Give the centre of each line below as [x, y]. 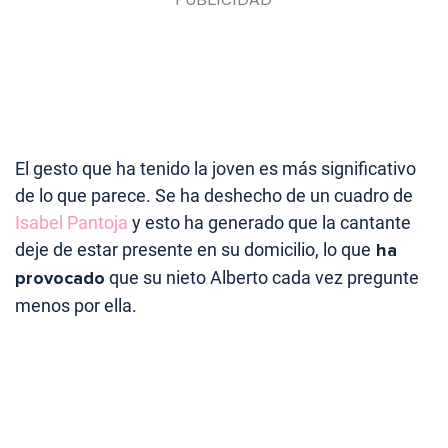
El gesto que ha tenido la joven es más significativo [215, 168]
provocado [60, 277]
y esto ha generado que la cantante [269, 222]
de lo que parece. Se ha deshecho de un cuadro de [214, 195]
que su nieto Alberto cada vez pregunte [262, 277]
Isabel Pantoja [71, 222]
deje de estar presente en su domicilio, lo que [193, 249]
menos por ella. [76, 305]
